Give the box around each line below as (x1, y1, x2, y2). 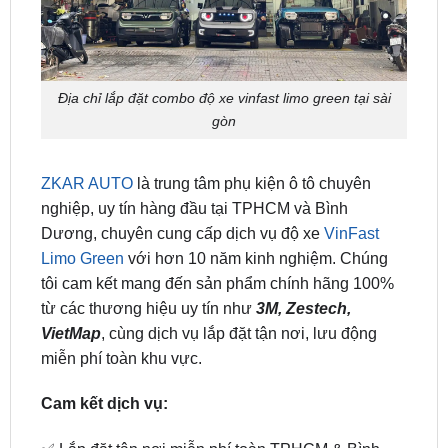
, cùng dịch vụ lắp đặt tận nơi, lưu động (100, 272, 377, 290)
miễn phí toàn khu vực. (40, 297, 202, 315)
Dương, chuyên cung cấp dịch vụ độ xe (40, 172, 324, 190)
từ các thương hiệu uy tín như (40, 247, 256, 265)
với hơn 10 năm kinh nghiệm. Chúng (123, 197, 388, 215)
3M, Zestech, (255, 247, 351, 265)
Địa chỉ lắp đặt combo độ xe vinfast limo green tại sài (57, 37, 391, 54)
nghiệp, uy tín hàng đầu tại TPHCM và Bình (40, 147, 348, 165)
